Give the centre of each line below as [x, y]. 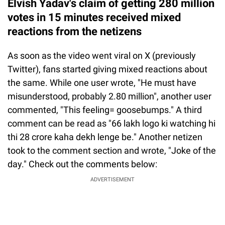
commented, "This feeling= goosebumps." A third [105, 109]
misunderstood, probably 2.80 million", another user [109, 96]
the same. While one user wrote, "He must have [102, 82]
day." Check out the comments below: [82, 164]
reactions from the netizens [75, 31]
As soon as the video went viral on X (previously [102, 55]
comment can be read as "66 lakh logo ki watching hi [111, 123]
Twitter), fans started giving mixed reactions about [107, 69]
